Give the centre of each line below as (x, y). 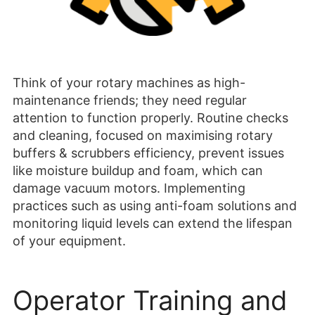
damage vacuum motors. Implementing (129, 188)
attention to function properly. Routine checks (150, 118)
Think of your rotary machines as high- (129, 83)
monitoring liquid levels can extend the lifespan (153, 224)
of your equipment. (69, 241)
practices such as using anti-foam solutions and (155, 206)
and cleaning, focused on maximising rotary (143, 136)
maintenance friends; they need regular (130, 101)
